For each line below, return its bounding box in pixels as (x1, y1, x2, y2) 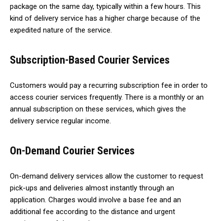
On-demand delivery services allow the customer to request (10, 172, 203, 181)
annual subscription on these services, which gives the (10, 105, 186, 114)
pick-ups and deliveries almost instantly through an (10, 184, 174, 193)
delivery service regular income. (10, 116, 113, 126)
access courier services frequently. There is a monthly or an (10, 93, 204, 102)
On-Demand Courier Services (10, 145, 135, 157)
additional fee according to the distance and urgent (10, 207, 175, 217)
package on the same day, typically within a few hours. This (10, 2, 201, 11)
